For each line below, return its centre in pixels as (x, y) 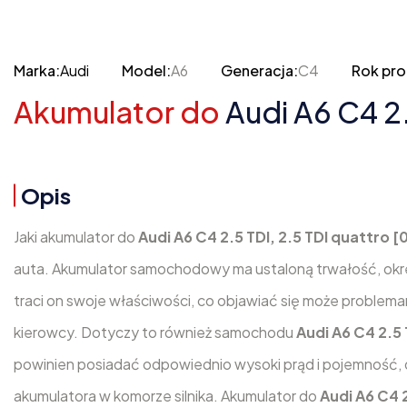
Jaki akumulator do (76, 237)
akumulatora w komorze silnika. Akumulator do (167, 396)
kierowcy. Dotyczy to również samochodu (155, 332)
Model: (146, 70)
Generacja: (259, 70)
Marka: (37, 70)
